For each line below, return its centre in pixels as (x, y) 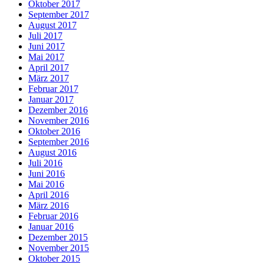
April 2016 (49, 195)
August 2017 (52, 25)
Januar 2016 (51, 227)
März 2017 (49, 78)
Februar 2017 (53, 89)
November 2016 (59, 121)
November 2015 (59, 248)
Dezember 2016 (58, 110)
